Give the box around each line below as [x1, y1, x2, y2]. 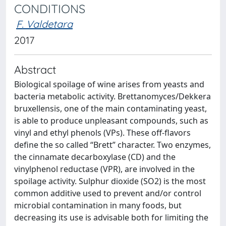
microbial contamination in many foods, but [14, 200, 182, 211]
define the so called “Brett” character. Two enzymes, [14, 139, 211, 150]
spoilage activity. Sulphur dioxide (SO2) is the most [14, 176, 206, 187]
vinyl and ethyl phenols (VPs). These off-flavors [14, 127, 191, 138]
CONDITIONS [14, 2, 85, 16]
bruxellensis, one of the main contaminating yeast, [14, 103, 207, 114]
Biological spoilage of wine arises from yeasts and [14, 79, 204, 90]
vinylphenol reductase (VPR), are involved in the [14, 163, 195, 175]
